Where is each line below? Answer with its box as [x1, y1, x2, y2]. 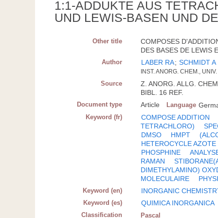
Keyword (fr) [86, 113, 123, 121]
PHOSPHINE [141, 148, 181, 157]
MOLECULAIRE [141, 175, 190, 183]
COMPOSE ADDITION [141, 113, 210, 122]
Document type [77, 101, 123, 109]
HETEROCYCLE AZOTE [141, 140, 217, 148]
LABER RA [141, 58, 175, 67]
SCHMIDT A [179, 58, 217, 67]
